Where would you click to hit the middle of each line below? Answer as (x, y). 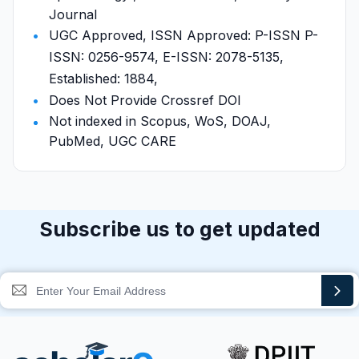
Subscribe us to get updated (179, 229)
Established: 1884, (103, 79)
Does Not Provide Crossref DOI (145, 100)
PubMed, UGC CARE (113, 141)
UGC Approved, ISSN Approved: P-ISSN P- (184, 35)
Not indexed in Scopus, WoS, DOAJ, (160, 121)
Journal (73, 14)
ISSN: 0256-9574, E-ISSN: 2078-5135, (166, 57)
